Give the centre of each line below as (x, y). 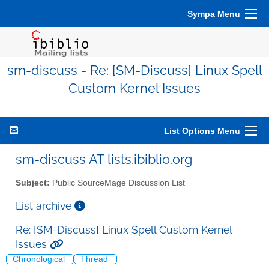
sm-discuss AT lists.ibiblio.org (104, 159)
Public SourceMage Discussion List (117, 183)
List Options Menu (202, 131)
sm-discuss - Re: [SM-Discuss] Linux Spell (134, 71)
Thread (95, 259)
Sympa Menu (214, 14)
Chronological (40, 259)
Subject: (33, 183)
